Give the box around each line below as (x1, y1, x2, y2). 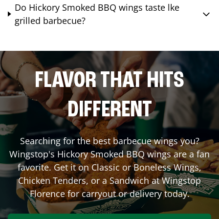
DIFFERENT (67, 98, 152, 122)
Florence (29, 187, 65, 199)
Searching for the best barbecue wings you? (20, 134, 199, 147)
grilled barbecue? (15, 14, 86, 26)
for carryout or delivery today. (65, 187, 190, 199)
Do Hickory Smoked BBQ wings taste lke (15, 1, 180, 13)
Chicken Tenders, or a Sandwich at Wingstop (18, 174, 201, 186)
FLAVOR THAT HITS (35, 69, 184, 93)
